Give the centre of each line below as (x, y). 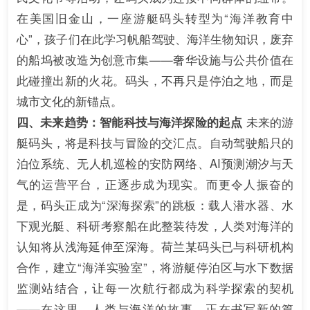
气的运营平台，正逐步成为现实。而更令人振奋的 (155, 184)
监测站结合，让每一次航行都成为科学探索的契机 (155, 288)
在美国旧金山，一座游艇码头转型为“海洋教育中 (155, 18)
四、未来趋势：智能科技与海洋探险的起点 (129, 121)
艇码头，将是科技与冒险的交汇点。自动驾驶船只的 (155, 142)
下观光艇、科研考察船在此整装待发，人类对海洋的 (155, 225)
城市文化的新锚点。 (69, 101)
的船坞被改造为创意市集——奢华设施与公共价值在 (155, 59)
